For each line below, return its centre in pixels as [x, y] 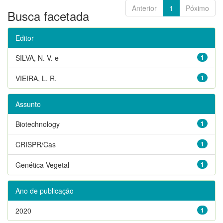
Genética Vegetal [42, 165]
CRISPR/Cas [36, 144]
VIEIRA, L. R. [36, 78]
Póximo [197, 8]
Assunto [28, 104]
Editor [25, 38]
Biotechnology [38, 124]
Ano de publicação [45, 190]
